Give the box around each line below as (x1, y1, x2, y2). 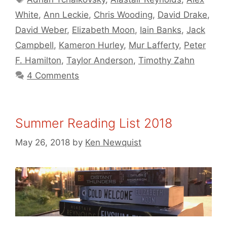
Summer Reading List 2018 (15, 115, 172, 131)
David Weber (15, 24, 67, 35)
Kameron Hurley (59, 40, 124, 50)
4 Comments (27, 70, 80, 81)
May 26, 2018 (15, 137, 70, 147)
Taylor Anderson (66, 55, 133, 65)
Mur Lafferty (129, 40, 179, 50)
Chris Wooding (94, 9, 153, 20)
